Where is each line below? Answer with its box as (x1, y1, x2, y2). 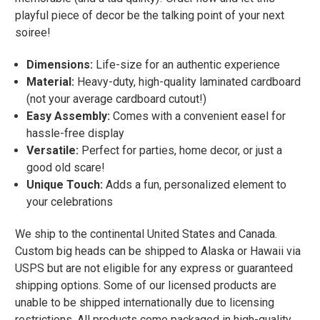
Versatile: (26, 143, 79, 157)
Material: (26, 74, 75, 89)
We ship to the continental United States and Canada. (15, 226, 277, 241)
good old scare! (26, 160, 106, 174)
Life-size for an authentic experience (93, 57, 281, 71)
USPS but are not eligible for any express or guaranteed (15, 261, 293, 275)
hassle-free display (26, 126, 125, 140)
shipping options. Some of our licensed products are (15, 278, 276, 292)
